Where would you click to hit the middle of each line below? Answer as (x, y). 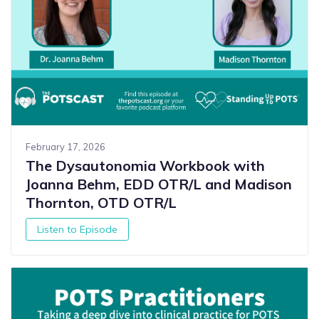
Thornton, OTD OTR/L (101, 203)
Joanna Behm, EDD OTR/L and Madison (159, 184)
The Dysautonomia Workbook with (145, 166)
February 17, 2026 (66, 147)
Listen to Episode (78, 229)
